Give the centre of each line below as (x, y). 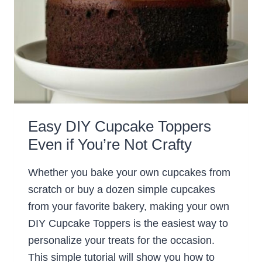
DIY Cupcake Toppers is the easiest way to (128, 224)
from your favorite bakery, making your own (129, 207)
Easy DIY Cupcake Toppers (120, 127)
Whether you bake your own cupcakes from (129, 173)
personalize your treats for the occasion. (121, 241)
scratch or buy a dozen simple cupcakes (122, 190)
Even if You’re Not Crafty (110, 145)
